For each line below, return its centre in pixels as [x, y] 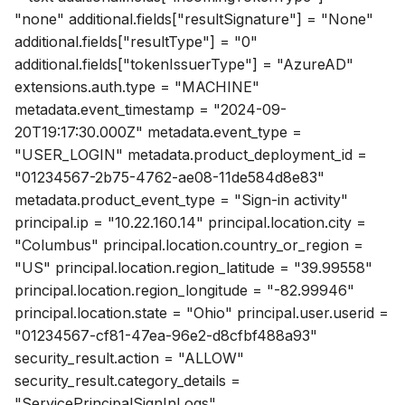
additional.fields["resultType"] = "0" [136, 42]
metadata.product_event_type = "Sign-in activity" [181, 200]
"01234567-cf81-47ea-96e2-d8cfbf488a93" [166, 336]
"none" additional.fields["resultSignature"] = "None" [194, 19]
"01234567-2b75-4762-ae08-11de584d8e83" [170, 178]
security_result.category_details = [127, 381]
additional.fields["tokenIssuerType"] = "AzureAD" [184, 65]
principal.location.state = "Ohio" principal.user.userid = [202, 313]
